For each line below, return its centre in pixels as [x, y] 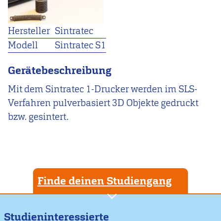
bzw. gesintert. [38, 116]
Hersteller [29, 31]
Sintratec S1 [80, 45]
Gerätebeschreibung [60, 70]
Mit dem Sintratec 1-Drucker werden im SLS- [103, 89]
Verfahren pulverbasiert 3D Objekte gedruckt [103, 103]
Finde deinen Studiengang [104, 181]
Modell [23, 45]
